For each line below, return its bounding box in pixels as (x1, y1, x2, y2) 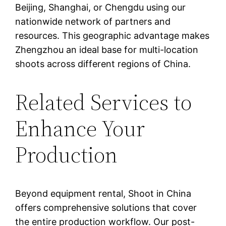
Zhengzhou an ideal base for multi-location (15, 44, 199, 55)
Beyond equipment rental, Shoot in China (15, 188, 192, 199)
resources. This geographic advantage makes (15, 30, 210, 41)
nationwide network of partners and (15, 16, 171, 27)
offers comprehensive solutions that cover (15, 202, 197, 213)
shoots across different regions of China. (15, 58, 191, 69)
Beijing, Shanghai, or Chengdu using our (15, 2, 186, 13)
